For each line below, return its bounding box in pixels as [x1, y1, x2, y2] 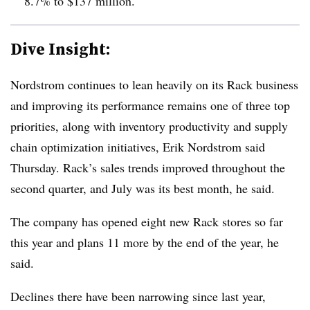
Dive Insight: [10, 37, 111, 60]
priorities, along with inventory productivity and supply [10, 118, 288, 134]
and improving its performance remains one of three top [10, 97, 290, 113]
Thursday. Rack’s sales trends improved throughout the [10, 159, 285, 176]
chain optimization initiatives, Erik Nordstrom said [10, 138, 265, 155]
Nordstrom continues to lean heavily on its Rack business [10, 76, 298, 93]
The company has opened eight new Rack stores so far [10, 213, 283, 230]
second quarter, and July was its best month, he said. [10, 180, 275, 197]
